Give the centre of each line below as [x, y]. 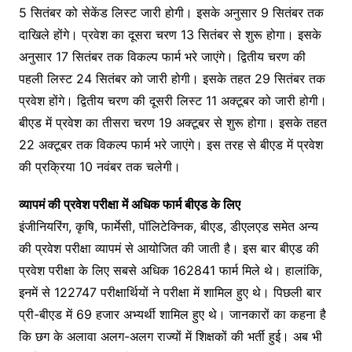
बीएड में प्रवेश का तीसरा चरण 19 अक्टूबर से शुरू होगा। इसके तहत [172, 123]
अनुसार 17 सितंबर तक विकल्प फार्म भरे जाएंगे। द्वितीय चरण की [162, 57]
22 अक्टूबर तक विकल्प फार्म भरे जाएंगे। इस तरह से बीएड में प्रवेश [170, 145]
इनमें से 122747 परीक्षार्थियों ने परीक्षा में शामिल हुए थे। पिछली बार [170, 293]
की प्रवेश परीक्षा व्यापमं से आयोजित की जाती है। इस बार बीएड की [169, 249]
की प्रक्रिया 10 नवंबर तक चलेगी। [99, 167]
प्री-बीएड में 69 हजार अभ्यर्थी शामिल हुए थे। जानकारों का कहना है [172, 315]
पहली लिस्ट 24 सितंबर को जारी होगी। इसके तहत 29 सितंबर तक [172, 79]
